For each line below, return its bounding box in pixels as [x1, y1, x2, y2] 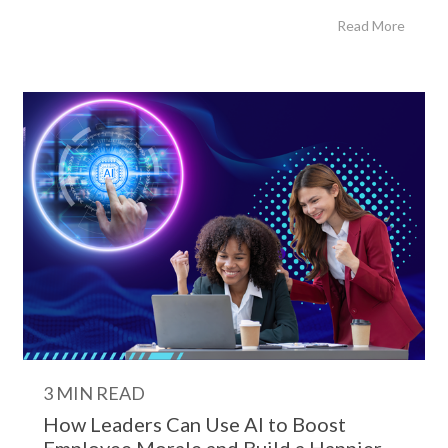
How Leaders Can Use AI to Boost [43, 412, 346, 436]
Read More [337, 17, 405, 34]
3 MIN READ [43, 382, 145, 404]
